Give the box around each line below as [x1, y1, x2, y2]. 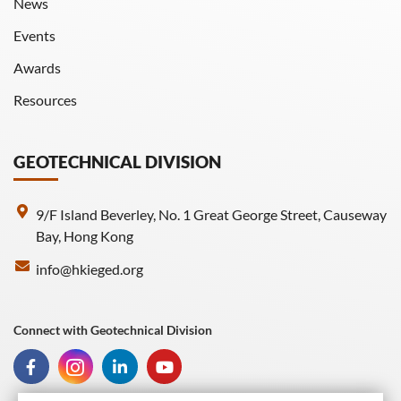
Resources [13, 91, 77, 108]
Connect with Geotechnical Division [13, 321, 212, 337]
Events [13, 27, 55, 44]
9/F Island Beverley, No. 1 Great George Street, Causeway [36, 206, 387, 224]
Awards [13, 59, 61, 76]
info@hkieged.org [36, 260, 143, 277]
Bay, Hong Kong [36, 227, 133, 245]
